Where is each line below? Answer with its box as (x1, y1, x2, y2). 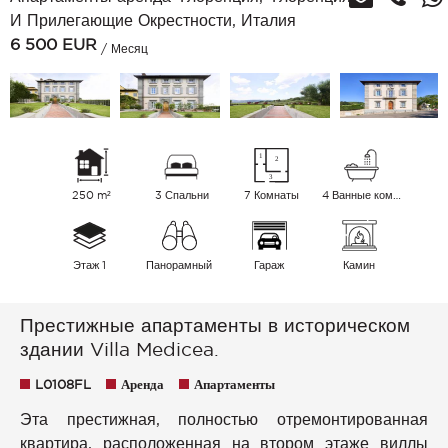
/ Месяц (97, 42, 148, 56)
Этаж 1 (72, 258, 106, 271)
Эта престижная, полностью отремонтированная (20, 409, 428, 428)
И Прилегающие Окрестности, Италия (10, 11, 296, 30)
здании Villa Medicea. (20, 337, 219, 360)
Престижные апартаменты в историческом (20, 313, 410, 336)
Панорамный (146, 258, 212, 271)
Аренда (121, 376, 164, 392)
